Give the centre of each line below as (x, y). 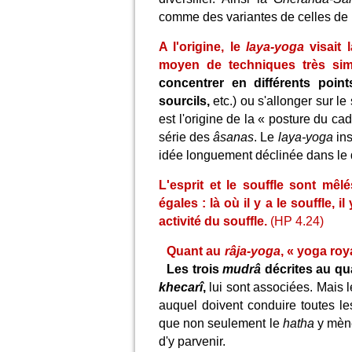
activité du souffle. (214, 221)
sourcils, (184, 101)
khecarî (181, 287)
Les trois (195, 269)
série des (186, 137)
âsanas (234, 137)
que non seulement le (221, 323)
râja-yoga (252, 251)
